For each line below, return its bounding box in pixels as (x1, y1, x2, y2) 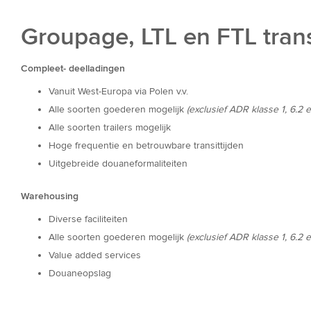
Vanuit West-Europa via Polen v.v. (49, 85, 188, 98)
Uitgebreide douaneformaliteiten (49, 158, 187, 170)
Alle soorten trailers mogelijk (49, 121, 171, 134)
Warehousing (21, 190, 78, 203)
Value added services (49, 249, 141, 262)
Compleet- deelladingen (21, 62, 125, 75)
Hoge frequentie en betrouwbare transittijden (49, 140, 244, 152)
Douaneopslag (49, 267, 111, 280)
